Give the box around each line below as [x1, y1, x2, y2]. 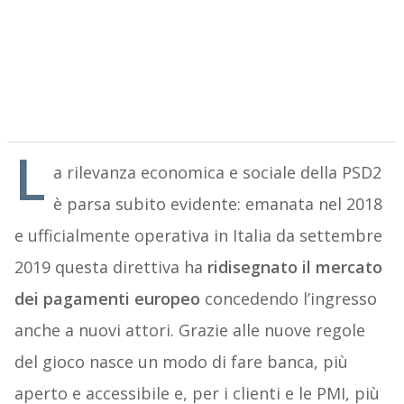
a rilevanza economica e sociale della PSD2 [52, 161, 381, 184]
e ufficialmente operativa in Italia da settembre [14, 225, 382, 247]
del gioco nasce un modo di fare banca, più [14, 351, 348, 373]
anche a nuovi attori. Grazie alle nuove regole [14, 319, 365, 342]
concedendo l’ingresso [199, 288, 377, 310]
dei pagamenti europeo [14, 288, 200, 310]
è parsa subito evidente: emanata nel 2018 [52, 193, 382, 216]
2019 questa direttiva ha [14, 256, 207, 279]
